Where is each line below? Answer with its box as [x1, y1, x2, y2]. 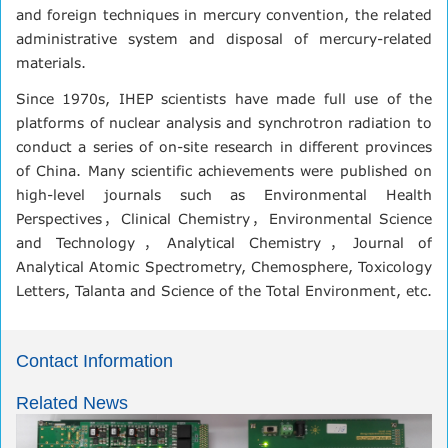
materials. [16, 53, 86, 71]
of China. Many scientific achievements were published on [16, 161, 432, 179]
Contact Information [16, 350, 173, 371]
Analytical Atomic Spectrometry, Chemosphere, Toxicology [16, 257, 432, 275]
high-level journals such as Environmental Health [16, 185, 432, 203]
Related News [16, 392, 128, 413]
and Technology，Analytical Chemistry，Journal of [16, 233, 432, 251]
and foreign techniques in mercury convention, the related [16, 5, 432, 23]
